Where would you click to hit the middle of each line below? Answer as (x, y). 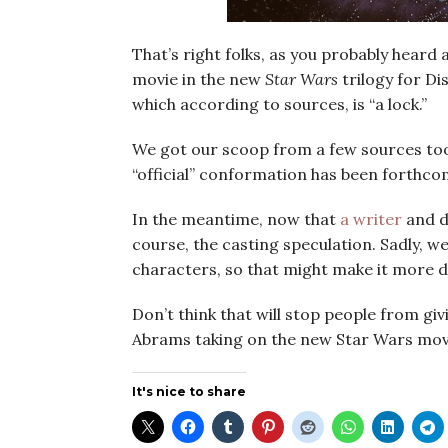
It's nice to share (189, 391)
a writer (371, 219)
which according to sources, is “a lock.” (279, 104)
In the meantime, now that (236, 219)
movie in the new (198, 79)
